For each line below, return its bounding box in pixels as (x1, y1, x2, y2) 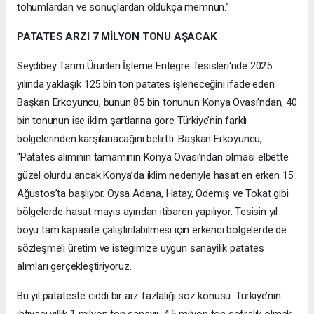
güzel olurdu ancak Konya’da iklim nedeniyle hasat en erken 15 (17, 168, 294, 182)
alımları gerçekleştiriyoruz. (17, 259, 132, 273)
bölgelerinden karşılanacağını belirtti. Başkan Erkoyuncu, (17, 132, 263, 145)
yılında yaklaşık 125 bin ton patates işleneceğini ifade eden (17, 77, 275, 90)
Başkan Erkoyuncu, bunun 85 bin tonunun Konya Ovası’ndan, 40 (17, 95, 297, 109)
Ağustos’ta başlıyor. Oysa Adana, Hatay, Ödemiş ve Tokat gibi (17, 186, 289, 200)
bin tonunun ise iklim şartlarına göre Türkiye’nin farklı (17, 114, 247, 127)
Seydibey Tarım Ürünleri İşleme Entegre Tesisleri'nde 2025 (17, 59, 273, 72)
